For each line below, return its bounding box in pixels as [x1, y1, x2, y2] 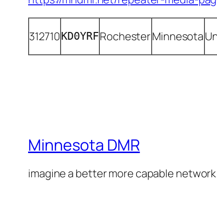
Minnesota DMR [28, 134, 140, 155]
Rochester [100, 29, 151, 44]
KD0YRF [61, 30, 99, 43]
